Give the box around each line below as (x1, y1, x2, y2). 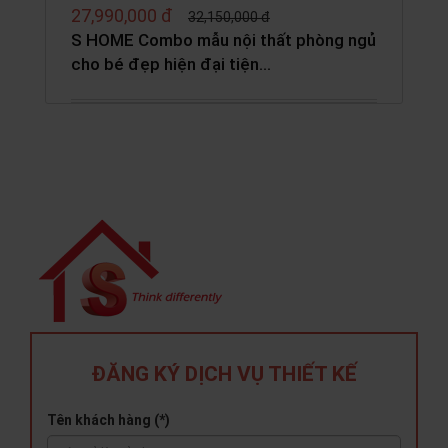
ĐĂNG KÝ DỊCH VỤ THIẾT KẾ (91, 362, 357, 387)
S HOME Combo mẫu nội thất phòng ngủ (71, 30, 376, 51)
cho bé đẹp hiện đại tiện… (71, 54, 271, 75)
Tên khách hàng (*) (47, 412, 170, 429)
